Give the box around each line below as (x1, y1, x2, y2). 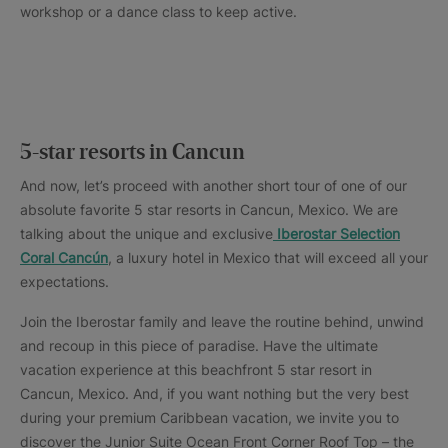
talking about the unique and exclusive (20, 225, 273, 242)
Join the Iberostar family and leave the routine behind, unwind (20, 313, 424, 330)
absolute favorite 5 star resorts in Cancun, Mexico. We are (20, 201, 398, 218)
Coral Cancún (20, 249, 108, 266)
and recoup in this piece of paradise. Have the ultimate (20, 337, 378, 354)
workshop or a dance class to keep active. (20, 3, 297, 20)
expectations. (20, 273, 109, 290)
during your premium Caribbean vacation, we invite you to (20, 409, 399, 426)
